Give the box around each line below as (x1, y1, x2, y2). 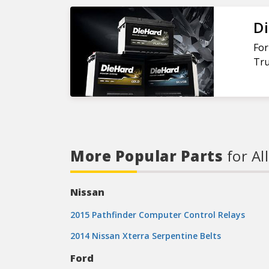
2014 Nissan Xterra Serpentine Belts (70, 230, 221, 241)
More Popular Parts (70, 146, 227, 166)
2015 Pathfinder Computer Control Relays (70, 209, 245, 220)
